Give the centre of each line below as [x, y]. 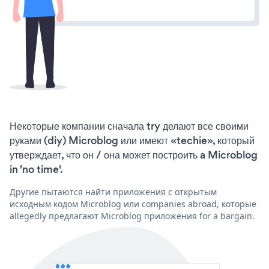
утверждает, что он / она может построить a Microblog [134, 155]
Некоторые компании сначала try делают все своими [129, 126]
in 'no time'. [36, 169]
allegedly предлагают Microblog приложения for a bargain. [132, 216]
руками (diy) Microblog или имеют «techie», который [132, 140]
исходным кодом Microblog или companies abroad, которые [133, 204]
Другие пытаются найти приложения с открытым [113, 192]
